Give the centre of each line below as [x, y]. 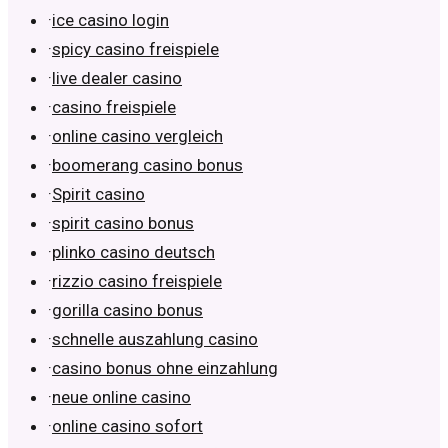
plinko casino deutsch [133, 252]
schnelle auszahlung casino [155, 339]
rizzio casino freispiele [137, 281]
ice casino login [110, 20]
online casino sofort [127, 426]
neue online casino [121, 397]
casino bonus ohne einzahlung [165, 368]
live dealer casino [117, 78]
